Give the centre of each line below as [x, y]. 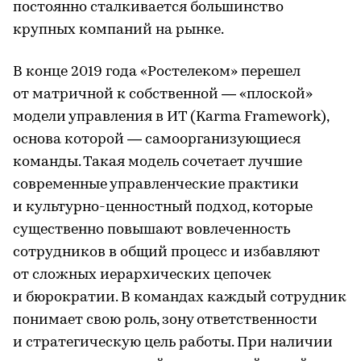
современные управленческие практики [156, 185]
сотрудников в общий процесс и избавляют [166, 253]
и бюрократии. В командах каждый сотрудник [180, 298]
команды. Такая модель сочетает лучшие [158, 162]
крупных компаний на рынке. [118, 30]
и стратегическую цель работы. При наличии [173, 343]
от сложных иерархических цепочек [142, 275]
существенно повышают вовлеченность [151, 230]
